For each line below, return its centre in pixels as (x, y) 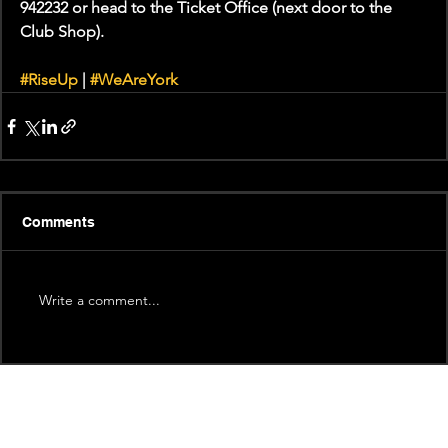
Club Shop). (62, 32)
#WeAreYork (134, 80)
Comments (58, 222)
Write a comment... (99, 299)
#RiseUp (49, 80)
